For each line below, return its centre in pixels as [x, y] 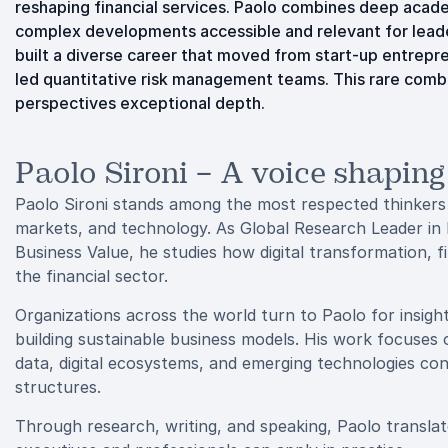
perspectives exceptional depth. [140, 103]
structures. [58, 387]
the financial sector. [91, 276]
